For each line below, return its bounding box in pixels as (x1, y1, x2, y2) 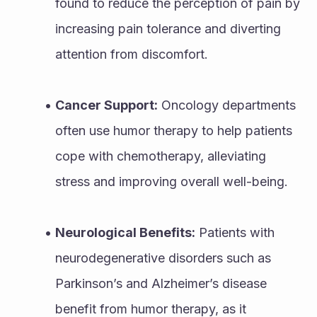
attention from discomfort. (55, 46, 208, 62)
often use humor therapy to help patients (55, 122, 292, 138)
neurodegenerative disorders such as (55, 250, 271, 265)
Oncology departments (157, 97, 296, 113)
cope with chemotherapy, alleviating (55, 148, 266, 163)
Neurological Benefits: (54, 224, 195, 240)
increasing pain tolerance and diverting (55, 21, 281, 36)
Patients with (195, 224, 275, 240)
